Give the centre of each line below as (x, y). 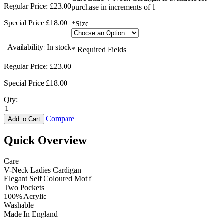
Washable (19, 205)
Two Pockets (24, 187)
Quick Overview (45, 140)
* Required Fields (99, 49)
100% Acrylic (25, 196)
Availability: (27, 47)
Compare (60, 119)
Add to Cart (24, 119)
